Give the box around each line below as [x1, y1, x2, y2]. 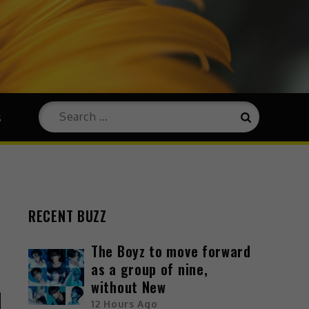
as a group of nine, [91, 258, 208, 279]
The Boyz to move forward [91, 240, 251, 261]
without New [91, 276, 166, 297]
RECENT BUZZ [28, 205, 107, 226]
